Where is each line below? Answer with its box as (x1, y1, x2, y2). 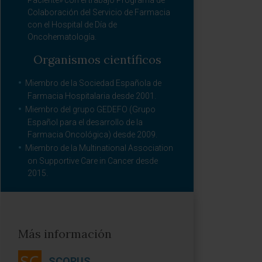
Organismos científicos (33, 52, 161, 67)
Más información (18, 226, 112, 241)
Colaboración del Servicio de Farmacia (27, 8, 170, 17)
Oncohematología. (27, 32, 96, 42)
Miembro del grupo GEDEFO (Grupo (25, 105, 156, 114)
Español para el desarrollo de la (27, 118, 143, 127)
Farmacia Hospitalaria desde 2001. (27, 91, 156, 101)
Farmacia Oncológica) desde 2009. (27, 130, 157, 139)
